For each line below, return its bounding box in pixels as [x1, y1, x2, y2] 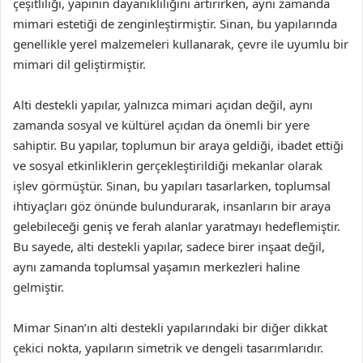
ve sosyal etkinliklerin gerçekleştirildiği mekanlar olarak [13, 157, 322, 173]
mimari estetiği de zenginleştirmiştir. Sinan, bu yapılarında [13, 15, 337, 32]
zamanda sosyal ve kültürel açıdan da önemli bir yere [13, 117, 310, 133]
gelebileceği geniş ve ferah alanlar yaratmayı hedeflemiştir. [13, 218, 340, 234]
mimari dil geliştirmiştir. [13, 56, 146, 72]
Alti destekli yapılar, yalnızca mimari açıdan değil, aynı [13, 96, 313, 113]
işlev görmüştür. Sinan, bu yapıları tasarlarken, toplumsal [13, 177, 331, 194]
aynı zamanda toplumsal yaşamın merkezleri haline [13, 258, 300, 275]
